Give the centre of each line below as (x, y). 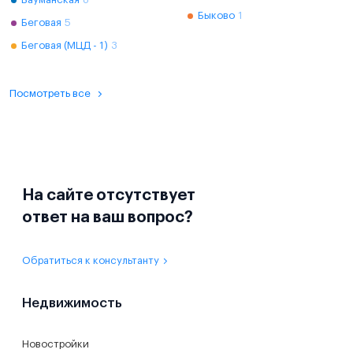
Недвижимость (72, 303)
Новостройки (56, 344)
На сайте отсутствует (109, 195)
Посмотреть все (50, 93)
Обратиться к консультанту (91, 260)
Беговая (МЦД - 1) (65, 45)
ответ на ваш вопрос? (108, 217)
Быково (216, 15)
